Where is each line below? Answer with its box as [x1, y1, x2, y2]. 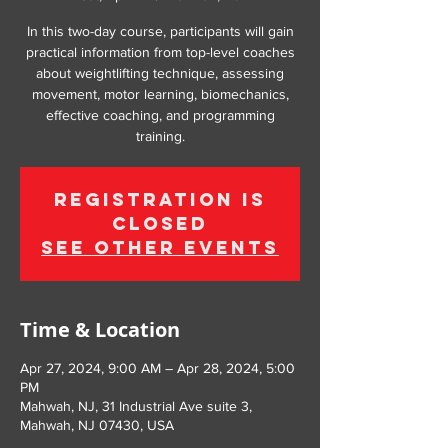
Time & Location [20, 316, 180, 343]
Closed [112, 212, 208, 235]
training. [135, 128, 185, 144]
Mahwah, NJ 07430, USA [20, 417, 174, 433]
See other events [41, 236, 279, 259]
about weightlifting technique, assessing [36, 65, 284, 81]
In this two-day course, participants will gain [26, 23, 294, 39]
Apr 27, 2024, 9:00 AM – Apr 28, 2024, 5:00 [20, 360, 295, 376]
